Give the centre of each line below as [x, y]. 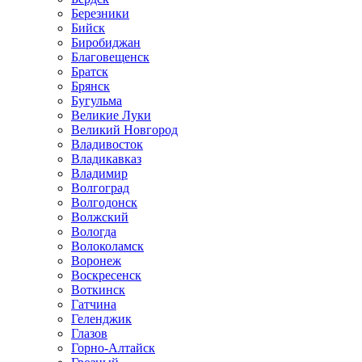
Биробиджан [106, 42]
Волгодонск [104, 202]
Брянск [90, 86]
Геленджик [101, 319]
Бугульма [97, 101]
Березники [100, 13]
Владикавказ [106, 159]
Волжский [100, 217]
